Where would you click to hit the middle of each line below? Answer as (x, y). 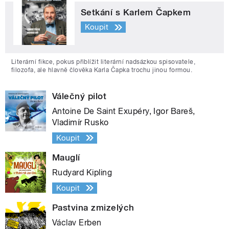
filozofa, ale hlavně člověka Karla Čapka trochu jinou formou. (102, 70)
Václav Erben (77, 222)
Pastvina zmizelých (93, 207)
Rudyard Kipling (82, 172)
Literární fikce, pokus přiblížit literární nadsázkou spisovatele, (104, 62)
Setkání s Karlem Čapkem (136, 12)
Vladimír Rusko (81, 122)
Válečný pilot (79, 96)
